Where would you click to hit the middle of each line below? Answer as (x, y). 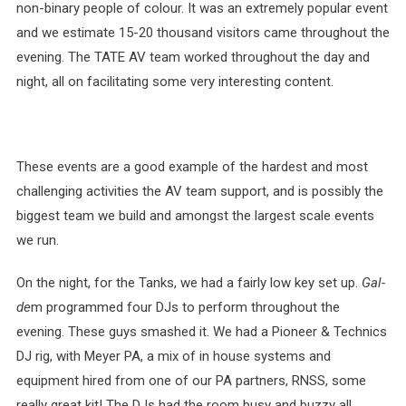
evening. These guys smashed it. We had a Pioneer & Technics (201, 332)
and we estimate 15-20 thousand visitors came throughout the (203, 33)
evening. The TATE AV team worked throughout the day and (193, 57)
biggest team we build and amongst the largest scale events (195, 216)
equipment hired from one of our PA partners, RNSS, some (191, 381)
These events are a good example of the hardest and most (192, 167)
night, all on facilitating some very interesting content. (174, 82)
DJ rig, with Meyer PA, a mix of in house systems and (173, 356)
